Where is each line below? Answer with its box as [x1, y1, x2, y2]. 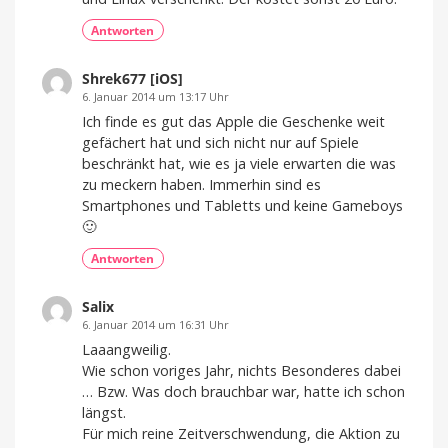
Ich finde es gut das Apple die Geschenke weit [82, 111, 385, 131]
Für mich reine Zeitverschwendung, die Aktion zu [82, 424, 400, 444]
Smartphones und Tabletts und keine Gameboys [82, 195, 403, 215]
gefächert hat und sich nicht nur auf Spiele [82, 132, 359, 152]
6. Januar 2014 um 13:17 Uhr [82, 89, 229, 105]
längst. [82, 403, 126, 423]
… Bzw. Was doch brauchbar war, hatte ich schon [82, 382, 405, 402]
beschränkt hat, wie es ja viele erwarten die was [82, 153, 396, 173]
